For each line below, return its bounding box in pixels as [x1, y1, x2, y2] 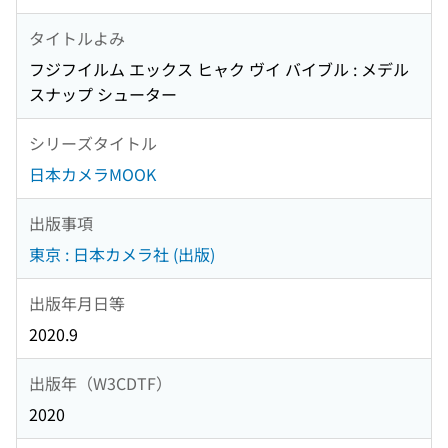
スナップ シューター [29, 82, 177, 107]
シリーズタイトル [29, 130, 157, 155]
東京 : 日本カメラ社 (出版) [29, 242, 215, 267]
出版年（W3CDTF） [29, 370, 172, 395]
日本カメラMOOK [29, 162, 156, 187]
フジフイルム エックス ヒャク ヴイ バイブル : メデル [29, 57, 409, 82]
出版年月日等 [29, 290, 125, 315]
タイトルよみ [29, 25, 125, 50]
